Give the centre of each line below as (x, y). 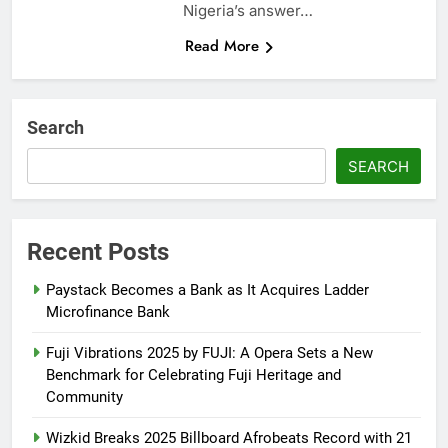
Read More (221, 45)
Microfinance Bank (108, 311)
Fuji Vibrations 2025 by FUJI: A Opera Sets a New (209, 352)
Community (84, 396)
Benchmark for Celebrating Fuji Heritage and (193, 374)
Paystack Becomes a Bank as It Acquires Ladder (207, 289)
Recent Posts (98, 251)
